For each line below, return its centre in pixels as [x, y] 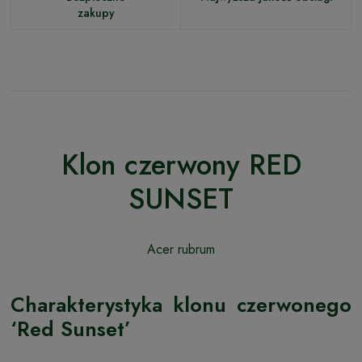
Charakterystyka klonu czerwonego [181, 304]
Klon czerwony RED [181, 164]
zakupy [96, 13]
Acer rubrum [181, 249]
